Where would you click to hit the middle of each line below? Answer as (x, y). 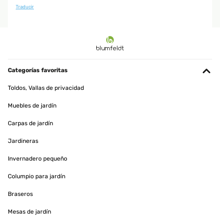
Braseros (20, 194)
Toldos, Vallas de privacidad (46, 88)
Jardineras (23, 141)
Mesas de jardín (29, 212)
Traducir (25, 7)
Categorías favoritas (38, 70)
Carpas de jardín (30, 123)
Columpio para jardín (37, 176)
